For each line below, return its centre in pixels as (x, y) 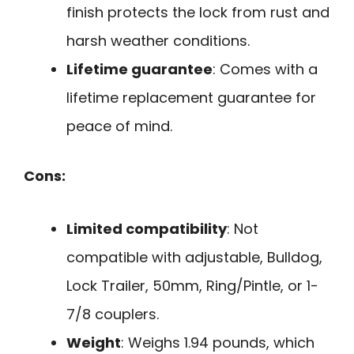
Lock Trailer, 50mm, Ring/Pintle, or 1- (192, 285)
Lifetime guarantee (139, 70)
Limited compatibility (147, 228)
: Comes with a (265, 70)
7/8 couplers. (113, 314)
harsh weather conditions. (158, 41)
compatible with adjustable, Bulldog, (194, 257)
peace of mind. (119, 126)
